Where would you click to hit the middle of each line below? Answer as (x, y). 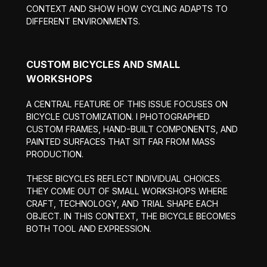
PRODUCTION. (55, 154)
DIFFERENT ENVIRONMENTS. (83, 21)
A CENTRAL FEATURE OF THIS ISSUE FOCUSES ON (127, 104)
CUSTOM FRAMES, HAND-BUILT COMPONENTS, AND (132, 129)
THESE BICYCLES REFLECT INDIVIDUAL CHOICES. (124, 178)
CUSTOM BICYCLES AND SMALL (103, 64)
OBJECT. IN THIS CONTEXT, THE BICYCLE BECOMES (131, 216)
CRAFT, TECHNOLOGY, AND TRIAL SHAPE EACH (122, 203)
